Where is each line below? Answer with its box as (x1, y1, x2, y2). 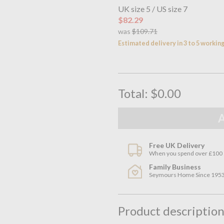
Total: (117, 85, 150, 100)
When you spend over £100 (149, 149, 223, 157)
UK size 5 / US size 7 (117, 3, 187, 13)
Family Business (149, 162, 201, 171)
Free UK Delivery (149, 141, 205, 150)
